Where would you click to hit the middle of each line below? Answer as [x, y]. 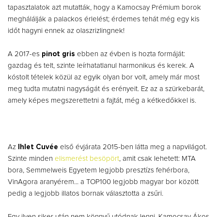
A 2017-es [25, 54]
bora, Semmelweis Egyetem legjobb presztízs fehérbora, [99, 170]
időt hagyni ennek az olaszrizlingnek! [66, 31]
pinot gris [59, 54]
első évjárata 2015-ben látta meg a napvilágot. [132, 147]
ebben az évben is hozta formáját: [131, 54]
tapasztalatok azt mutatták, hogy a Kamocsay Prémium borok [104, 8]
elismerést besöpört [87, 159]
